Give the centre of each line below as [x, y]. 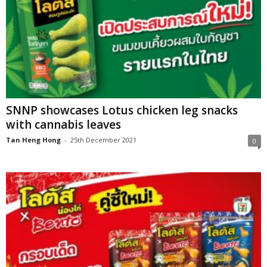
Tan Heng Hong [33, 140]
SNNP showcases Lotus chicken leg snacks [122, 111]
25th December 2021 [103, 140]
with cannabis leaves [63, 125]
